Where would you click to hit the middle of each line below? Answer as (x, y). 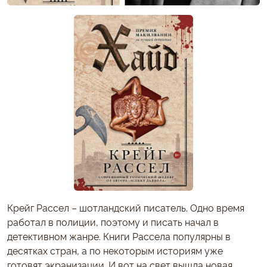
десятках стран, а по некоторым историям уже (115, 251)
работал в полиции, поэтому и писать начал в (113, 222)
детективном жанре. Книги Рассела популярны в (119, 236)
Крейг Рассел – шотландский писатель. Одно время (126, 208)
